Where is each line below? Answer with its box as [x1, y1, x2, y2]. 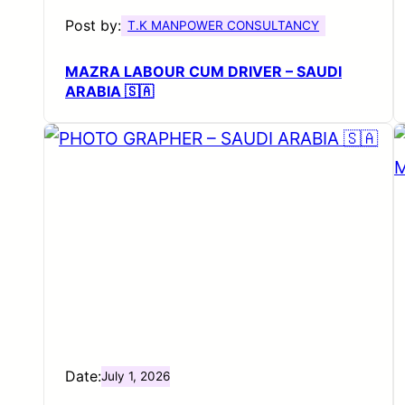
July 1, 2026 [101, 368, 170, 383]
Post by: [65, 15, 121, 34]
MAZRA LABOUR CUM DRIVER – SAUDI [65, 61, 342, 80]
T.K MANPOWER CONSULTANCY [127, 17, 320, 33]
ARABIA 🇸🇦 [65, 81, 154, 100]
